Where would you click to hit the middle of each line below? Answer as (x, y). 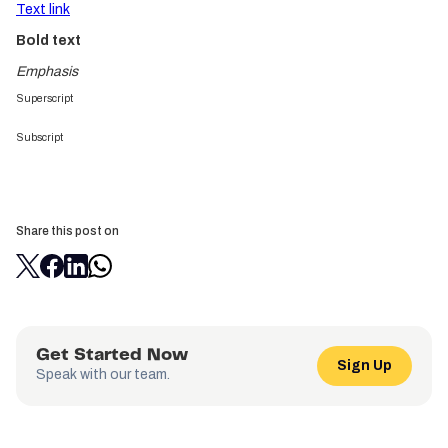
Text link (43, 10)
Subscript (39, 137)
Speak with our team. (103, 375)
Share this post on (67, 231)
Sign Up (364, 366)
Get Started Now (112, 356)
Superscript (44, 99)
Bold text (48, 41)
